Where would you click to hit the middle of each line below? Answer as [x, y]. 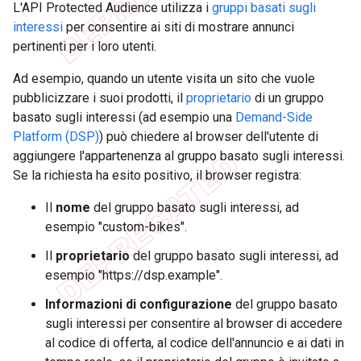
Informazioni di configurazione [139, 305]
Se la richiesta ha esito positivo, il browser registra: [157, 176]
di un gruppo [288, 98]
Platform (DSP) [56, 137]
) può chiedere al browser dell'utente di [209, 137]
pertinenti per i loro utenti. [85, 47]
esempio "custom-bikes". [116, 227]
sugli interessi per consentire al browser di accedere [194, 324]
